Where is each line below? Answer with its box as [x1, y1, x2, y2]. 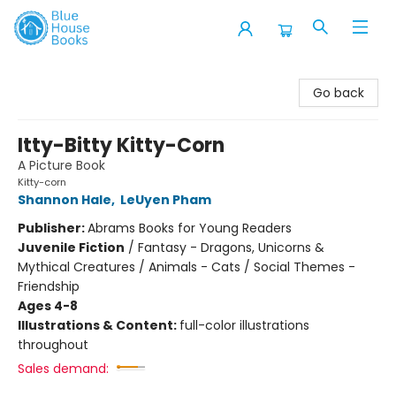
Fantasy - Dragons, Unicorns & [138, 239, 324, 256]
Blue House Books [13, 65, 119, 82]
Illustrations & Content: [18, 316, 179, 334]
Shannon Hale [18, 191, 111, 209]
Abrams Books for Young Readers [88, 219, 292, 237]
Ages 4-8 [18, 297, 78, 315]
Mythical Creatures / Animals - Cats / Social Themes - [18, 258, 355, 276]
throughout [18, 336, 88, 354]
